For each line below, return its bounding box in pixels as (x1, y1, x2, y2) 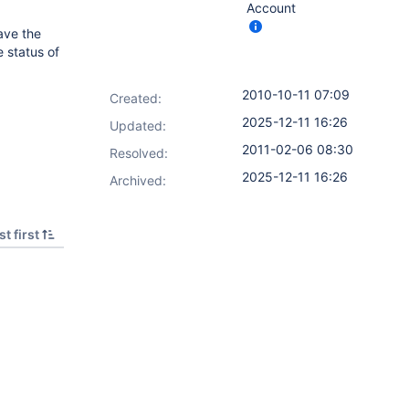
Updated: (110, 118, 166, 133)
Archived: (110, 173, 166, 188)
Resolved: (110, 145, 168, 161)
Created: (110, 90, 162, 106)
